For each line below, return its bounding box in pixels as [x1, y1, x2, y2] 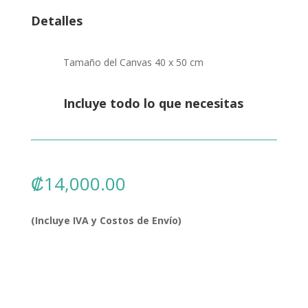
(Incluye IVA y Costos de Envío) [30, 214, 181, 227]
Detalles [30, 12, 82, 29]
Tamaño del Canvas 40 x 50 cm [63, 56, 203, 69]
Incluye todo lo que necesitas [63, 95, 243, 111]
